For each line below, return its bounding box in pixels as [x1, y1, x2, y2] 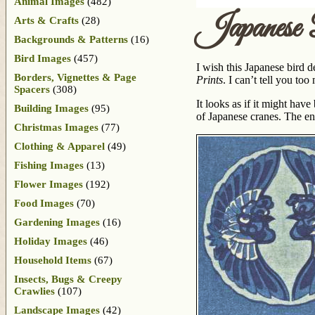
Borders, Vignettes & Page [14, 71, 136, 83]
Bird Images [14, 52, 71, 64]
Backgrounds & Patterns [14, 33, 128, 45]
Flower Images [14, 178, 83, 190]
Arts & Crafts [14, 14, 79, 26]
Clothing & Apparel [14, 140, 105, 152]
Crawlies [14, 285, 55, 297]
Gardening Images [14, 216, 100, 228]
